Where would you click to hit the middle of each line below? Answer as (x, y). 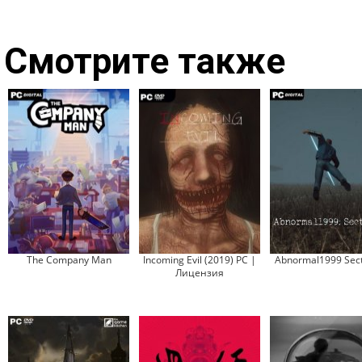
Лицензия (200, 273)
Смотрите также (145, 61)
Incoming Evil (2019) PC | (200, 260)
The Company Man (69, 260)
